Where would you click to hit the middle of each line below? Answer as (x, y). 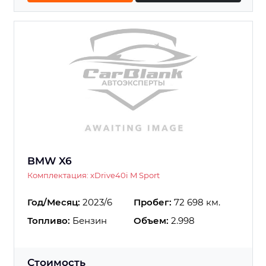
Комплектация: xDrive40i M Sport (94, 175)
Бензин (88, 221)
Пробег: (153, 202)
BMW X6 (50, 161)
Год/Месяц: (54, 202)
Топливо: (49, 221)
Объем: (151, 221)
